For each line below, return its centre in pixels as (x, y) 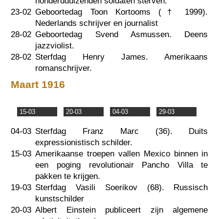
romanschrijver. (64, 68)
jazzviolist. (55, 45)
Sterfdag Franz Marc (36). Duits (122, 131)
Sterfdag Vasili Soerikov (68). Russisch (122, 188)
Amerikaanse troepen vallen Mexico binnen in (122, 154)
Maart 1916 (38, 84)
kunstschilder (60, 199)
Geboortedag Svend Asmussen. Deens (122, 34)
